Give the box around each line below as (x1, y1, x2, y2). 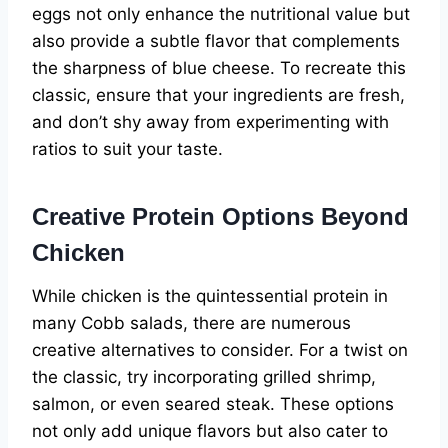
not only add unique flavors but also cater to (32, 421, 388, 442)
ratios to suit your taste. (32, 139, 223, 160)
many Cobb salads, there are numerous (32, 313, 351, 334)
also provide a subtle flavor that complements (32, 31, 400, 52)
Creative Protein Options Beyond (32, 203, 409, 231)
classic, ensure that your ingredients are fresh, (32, 85, 405, 106)
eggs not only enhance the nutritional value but (32, 4, 410, 25)
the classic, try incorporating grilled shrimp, (32, 367, 376, 388)
